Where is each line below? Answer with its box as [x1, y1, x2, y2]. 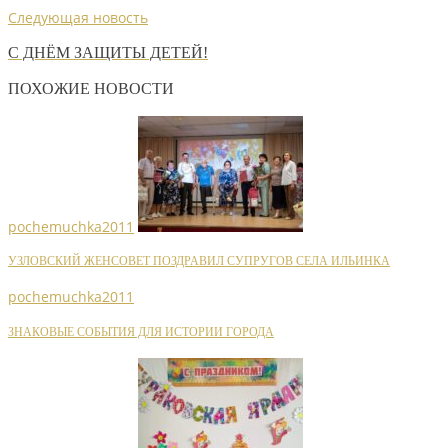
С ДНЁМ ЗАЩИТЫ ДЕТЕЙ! [8, 42, 208, 62]
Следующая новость [8, 7, 148, 27]
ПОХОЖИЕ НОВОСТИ [8, 79, 174, 99]
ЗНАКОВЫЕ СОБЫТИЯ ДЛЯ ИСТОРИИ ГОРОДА [8, 325, 274, 339]
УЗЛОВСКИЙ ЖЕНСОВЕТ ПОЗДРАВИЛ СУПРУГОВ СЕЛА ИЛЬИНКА [8, 255, 390, 269]
